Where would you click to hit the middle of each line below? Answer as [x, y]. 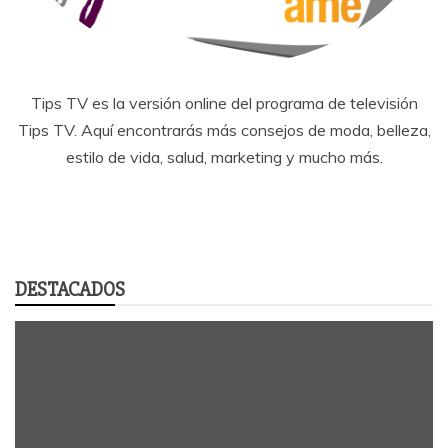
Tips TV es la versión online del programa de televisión [224, 102]
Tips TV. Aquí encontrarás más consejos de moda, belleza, [224, 129]
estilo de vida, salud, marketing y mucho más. [224, 156]
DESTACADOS [70, 289]
